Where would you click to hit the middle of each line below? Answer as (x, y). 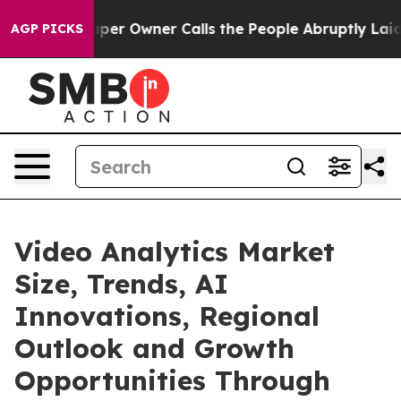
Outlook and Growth (154, 348)
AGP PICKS (47, 29)
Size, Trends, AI (121, 284)
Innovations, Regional (167, 316)
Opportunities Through (172, 380)
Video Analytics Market (175, 252)
